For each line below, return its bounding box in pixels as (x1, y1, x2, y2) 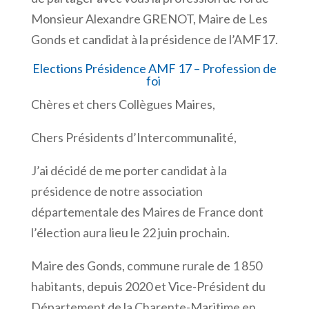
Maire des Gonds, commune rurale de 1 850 (30, 257, 262, 273)
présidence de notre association (30, 183, 203, 199)
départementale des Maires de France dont (30, 203, 263, 219)
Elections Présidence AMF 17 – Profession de (32, 60, 277, 76)
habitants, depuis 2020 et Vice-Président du (30, 278, 266, 294)
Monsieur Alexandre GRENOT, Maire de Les (30, 10, 268, 26)
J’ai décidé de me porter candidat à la (30, 162, 227, 178)
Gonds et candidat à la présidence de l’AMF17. (30, 31, 278, 47)
